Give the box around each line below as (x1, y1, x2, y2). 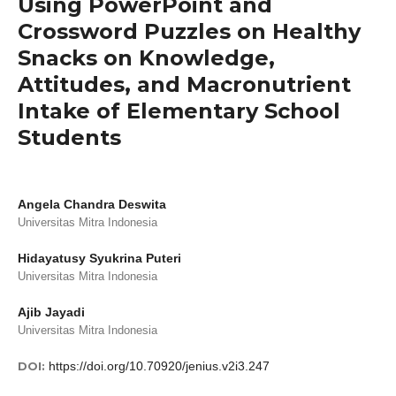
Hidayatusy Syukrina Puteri (18, 250, 181, 265)
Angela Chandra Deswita (18, 196, 166, 211)
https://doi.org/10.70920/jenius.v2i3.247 (49, 358, 270, 373)
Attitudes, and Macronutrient (18, 71, 351, 97)
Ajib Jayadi (18, 304, 85, 319)
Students (18, 124, 121, 150)
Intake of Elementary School (18, 97, 340, 124)
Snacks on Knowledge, (18, 44, 275, 71)
